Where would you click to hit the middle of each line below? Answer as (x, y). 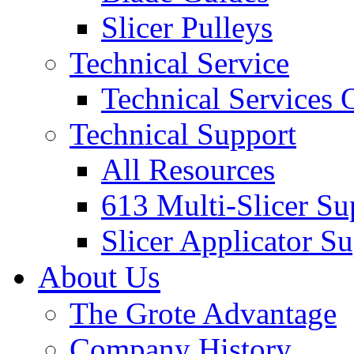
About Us (99, 277)
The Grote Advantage (203, 314)
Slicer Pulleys (187, 28)
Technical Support (183, 134)
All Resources (188, 170)
